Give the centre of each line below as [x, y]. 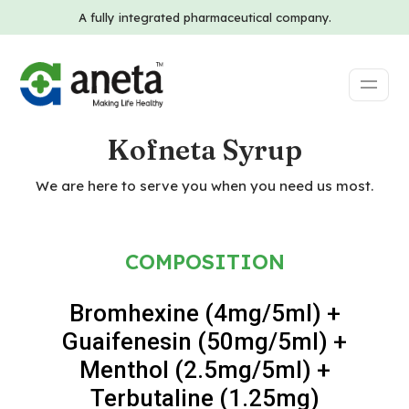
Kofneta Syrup [204, 150]
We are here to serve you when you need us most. [204, 186]
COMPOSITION [204, 262]
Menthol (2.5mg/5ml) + [204, 370]
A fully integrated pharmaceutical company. [204, 17]
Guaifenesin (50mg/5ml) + [204, 341]
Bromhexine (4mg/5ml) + [204, 313]
